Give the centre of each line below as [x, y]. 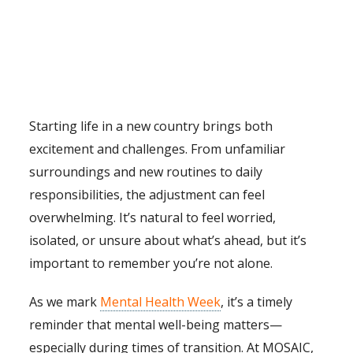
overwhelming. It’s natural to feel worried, [153, 218]
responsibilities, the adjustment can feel [147, 195]
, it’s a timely [257, 302]
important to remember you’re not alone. [151, 264]
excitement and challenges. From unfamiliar [158, 149]
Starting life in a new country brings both [151, 126]
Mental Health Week [161, 302]
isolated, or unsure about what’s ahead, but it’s [168, 241]
